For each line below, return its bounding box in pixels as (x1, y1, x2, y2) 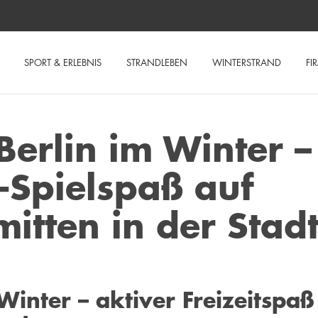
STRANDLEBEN (126, 56, 187, 69)
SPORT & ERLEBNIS (24, 56, 102, 69)
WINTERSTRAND (212, 56, 281, 69)
